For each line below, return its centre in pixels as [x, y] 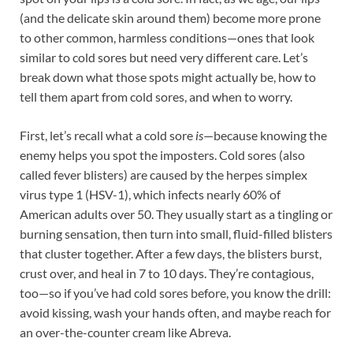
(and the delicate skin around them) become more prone [170, 18]
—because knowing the [265, 136]
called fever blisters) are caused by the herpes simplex [163, 175]
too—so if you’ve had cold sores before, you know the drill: [175, 293]
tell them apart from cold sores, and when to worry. [156, 97]
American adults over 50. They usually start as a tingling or [176, 214]
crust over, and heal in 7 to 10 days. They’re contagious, [167, 273]
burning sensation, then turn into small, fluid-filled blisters [176, 234]
